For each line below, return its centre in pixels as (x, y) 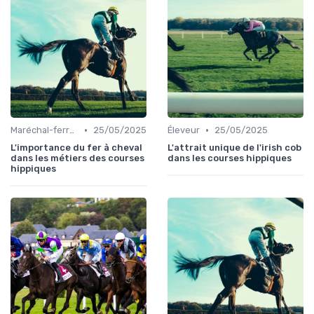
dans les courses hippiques (230, 158)
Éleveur (184, 130)
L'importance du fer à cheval (76, 148)
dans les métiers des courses (77, 158)
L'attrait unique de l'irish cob (234, 148)
